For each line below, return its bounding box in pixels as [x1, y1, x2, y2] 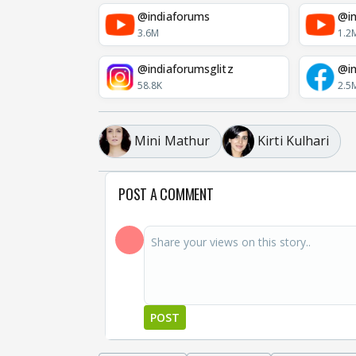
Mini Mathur [134, 132, 211, 150]
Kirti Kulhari [257, 132, 330, 150]
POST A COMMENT [118, 183, 214, 204]
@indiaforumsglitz [137, 61, 234, 77]
